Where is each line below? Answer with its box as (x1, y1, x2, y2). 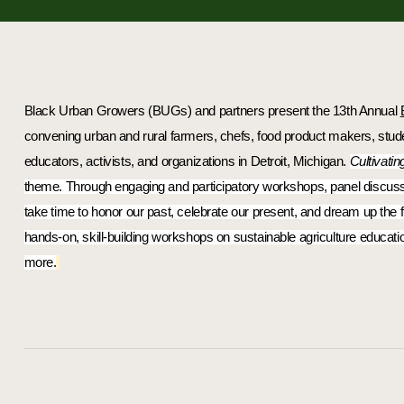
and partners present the (191, 104, 333, 119)
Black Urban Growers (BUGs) (23, 104, 192, 119)
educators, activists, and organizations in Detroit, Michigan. (23, 154, 350, 170)
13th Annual (332, 104, 400, 119)
